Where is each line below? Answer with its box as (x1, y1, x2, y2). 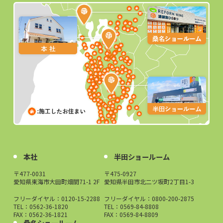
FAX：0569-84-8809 (104, 210, 158, 219)
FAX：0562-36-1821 (13, 210, 68, 219)
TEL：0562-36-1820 (13, 202, 68, 211)
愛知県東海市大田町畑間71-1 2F (13, 177, 100, 186)
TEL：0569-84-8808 (104, 202, 159, 211)
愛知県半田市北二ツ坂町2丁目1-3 (104, 177, 194, 186)
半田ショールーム (114, 151, 170, 162)
